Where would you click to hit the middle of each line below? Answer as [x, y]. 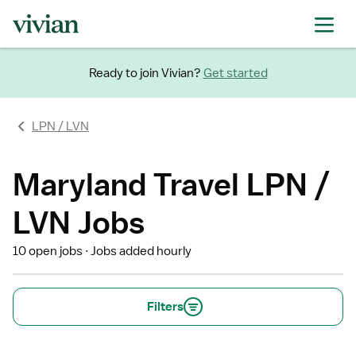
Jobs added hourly [141, 251]
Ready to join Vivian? [145, 73]
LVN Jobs [79, 222]
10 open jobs [48, 251]
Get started [235, 73]
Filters [165, 307]
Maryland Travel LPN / [171, 184]
